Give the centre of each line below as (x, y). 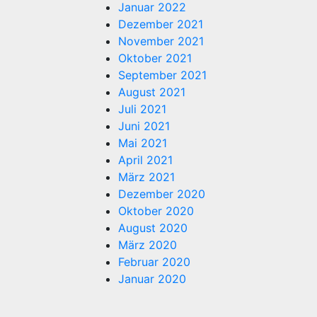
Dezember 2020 (162, 194)
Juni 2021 (144, 126)
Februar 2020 (154, 261)
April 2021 (145, 160)
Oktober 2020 (156, 211)
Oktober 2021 (155, 58)
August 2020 (153, 227)
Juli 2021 (142, 109)
